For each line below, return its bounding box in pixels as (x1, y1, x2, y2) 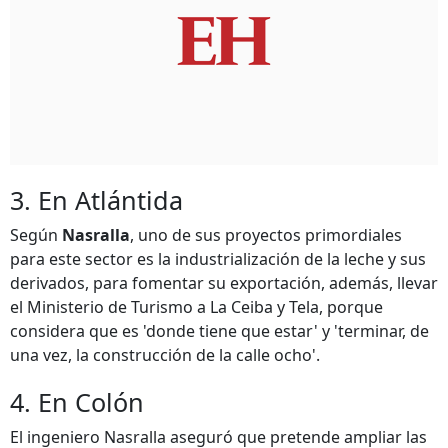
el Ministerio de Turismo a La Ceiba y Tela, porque (10, 296, 383, 318)
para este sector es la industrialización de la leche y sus (10, 248, 426, 270)
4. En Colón (10, 385, 144, 419)
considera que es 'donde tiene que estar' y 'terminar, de (10, 320, 429, 342)
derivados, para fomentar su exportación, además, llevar (10, 272, 438, 294)
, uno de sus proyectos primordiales (130, 224, 402, 246)
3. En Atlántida (10, 183, 183, 217)
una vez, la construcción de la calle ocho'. (10, 344, 320, 366)
